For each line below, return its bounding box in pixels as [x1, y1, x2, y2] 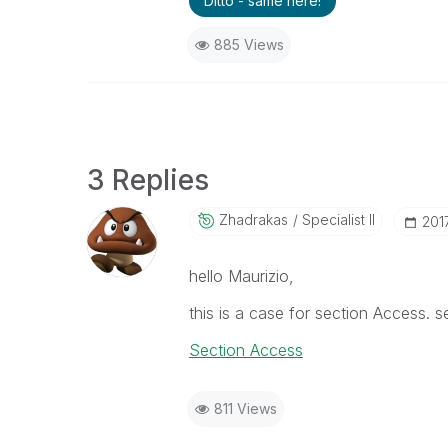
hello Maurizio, [188, 266, 294, 286]
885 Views [213, 36, 284, 53]
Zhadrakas [218, 211, 288, 228]
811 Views [213, 400, 277, 417]
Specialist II [297, 211, 375, 228]
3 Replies [87, 163, 209, 197]
